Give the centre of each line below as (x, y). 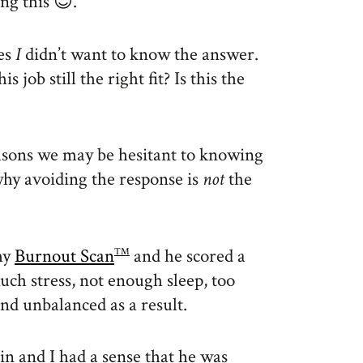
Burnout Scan (64, 256)
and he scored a (188, 256)
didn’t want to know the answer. (140, 54)
